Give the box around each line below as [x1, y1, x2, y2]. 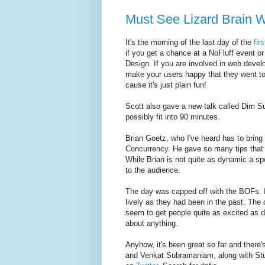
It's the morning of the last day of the [125, 37, 254, 47]
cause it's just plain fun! [125, 80, 206, 89]
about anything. [125, 218, 178, 228]
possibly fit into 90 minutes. [125, 112, 220, 121]
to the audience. [125, 165, 180, 174]
